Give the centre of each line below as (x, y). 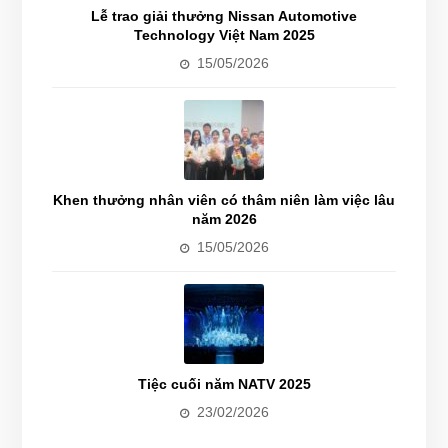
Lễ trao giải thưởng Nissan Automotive (224, 15)
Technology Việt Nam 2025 (224, 34)
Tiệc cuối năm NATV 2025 (224, 383)
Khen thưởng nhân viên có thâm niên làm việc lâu (224, 199)
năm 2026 (224, 218)
